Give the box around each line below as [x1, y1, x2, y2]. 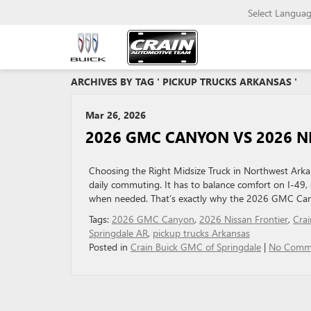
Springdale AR [89, 226, 148, 239]
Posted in [89, 240, 131, 253]
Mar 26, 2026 [85, 108, 146, 121]
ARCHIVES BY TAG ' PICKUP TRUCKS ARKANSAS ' [71, 75, 297, 88]
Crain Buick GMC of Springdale [131, 240, 261, 253]
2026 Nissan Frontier [199, 212, 288, 226]
